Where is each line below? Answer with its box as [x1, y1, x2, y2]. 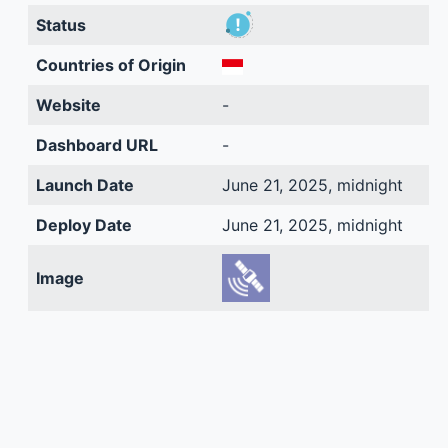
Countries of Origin [35, 55, 186, 75]
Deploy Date [35, 215, 132, 235]
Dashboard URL [35, 135, 158, 155]
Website [35, 95, 101, 115]
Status [35, 15, 86, 35]
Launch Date [35, 175, 134, 195]
